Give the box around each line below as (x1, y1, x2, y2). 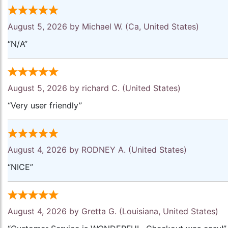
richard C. (82, 83, 120, 93)
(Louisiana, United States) (117, 206, 218, 216)
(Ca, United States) (123, 21, 199, 32)
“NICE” (8, 162, 33, 172)
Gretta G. (81, 206, 117, 216)
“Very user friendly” (8, 100, 82, 110)
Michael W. (82, 21, 123, 32)
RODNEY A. (81, 145, 126, 155)
